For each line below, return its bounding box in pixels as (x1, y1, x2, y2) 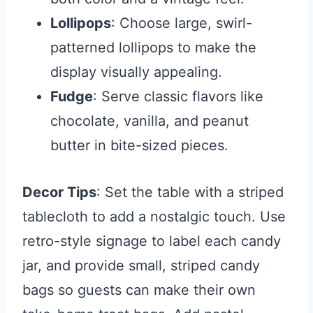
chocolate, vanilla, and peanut (50, 112, 249, 130)
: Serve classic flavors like (93, 88, 263, 105)
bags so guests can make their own (22, 282, 256, 299)
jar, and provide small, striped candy (22, 257, 260, 275)
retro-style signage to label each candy (22, 233, 281, 250)
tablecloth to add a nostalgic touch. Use (22, 208, 286, 226)
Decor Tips (22, 184, 96, 201)
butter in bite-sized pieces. (50, 137, 228, 154)
